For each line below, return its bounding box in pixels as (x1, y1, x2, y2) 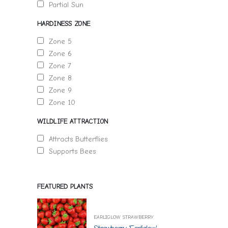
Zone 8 (44, 74, 72, 82)
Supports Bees (44, 147, 96, 156)
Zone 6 (44, 49, 72, 58)
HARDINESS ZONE (37, 19, 91, 28)
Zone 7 (44, 62, 71, 70)
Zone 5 (44, 37, 72, 46)
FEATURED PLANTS (37, 182, 93, 191)
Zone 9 (44, 86, 72, 95)
